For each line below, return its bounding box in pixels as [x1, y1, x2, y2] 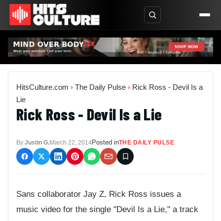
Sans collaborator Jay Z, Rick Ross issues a [16, 189, 181, 199]
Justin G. [25, 139, 49, 146]
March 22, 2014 [50, 139, 92, 146]
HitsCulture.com [16, 82, 69, 91]
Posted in [92, 138, 119, 146]
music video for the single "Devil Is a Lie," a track [16, 205, 198, 215]
